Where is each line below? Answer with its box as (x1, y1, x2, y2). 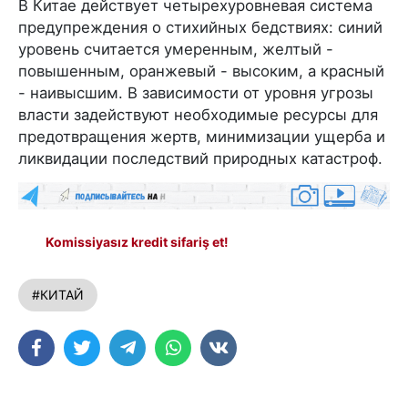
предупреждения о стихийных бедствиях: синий (18, 18, 382, 36)
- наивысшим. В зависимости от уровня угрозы (18, 84, 373, 102)
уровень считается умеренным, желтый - (18, 40, 333, 58)
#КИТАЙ (32, 287, 84, 302)
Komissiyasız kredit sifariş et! (46, 234, 229, 250)
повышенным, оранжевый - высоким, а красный (18, 62, 384, 80)
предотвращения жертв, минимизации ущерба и (18, 127, 385, 146)
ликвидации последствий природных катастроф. (18, 149, 382, 168)
